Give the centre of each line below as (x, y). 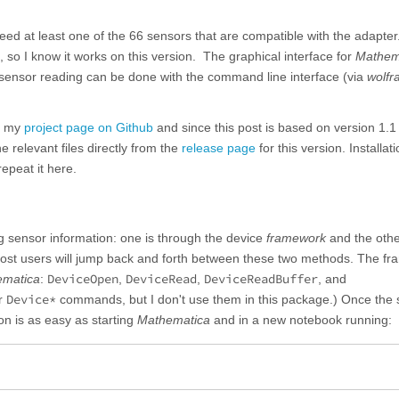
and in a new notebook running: (301, 320)
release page (219, 148)
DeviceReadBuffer (261, 279)
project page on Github (89, 128)
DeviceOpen (83, 279)
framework (296, 238)
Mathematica (174, 320)
